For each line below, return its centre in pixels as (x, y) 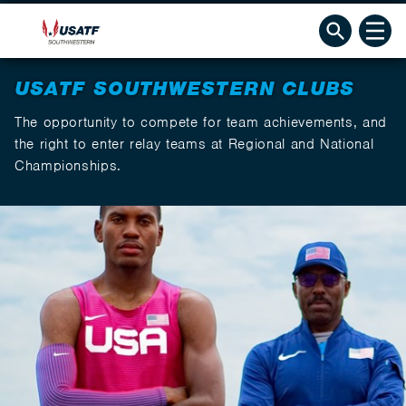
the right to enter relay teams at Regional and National (194, 144)
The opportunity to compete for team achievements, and (201, 122)
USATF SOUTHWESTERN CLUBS (185, 88)
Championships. (68, 166)
